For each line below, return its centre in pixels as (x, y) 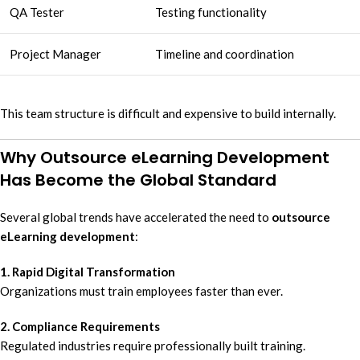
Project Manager (55, 54)
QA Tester (37, 12)
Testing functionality (211, 12)
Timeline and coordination (225, 54)
